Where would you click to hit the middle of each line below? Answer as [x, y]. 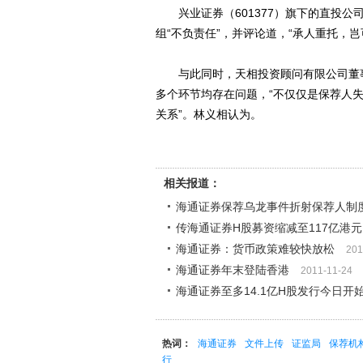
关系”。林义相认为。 [209, 114]
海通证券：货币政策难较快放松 [255, 249]
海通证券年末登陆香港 [233, 270]
